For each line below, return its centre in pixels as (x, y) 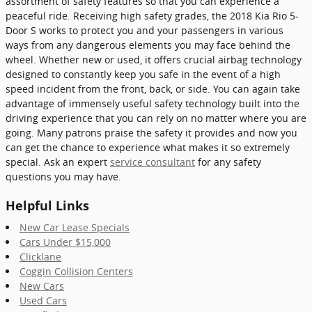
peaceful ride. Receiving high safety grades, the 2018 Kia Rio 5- (152, 15)
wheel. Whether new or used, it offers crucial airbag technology (154, 59)
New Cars (42, 286)
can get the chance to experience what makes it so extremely (148, 147)
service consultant (153, 162)
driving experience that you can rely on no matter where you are (156, 118)
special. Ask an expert (58, 162)
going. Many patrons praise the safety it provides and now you (151, 132)
